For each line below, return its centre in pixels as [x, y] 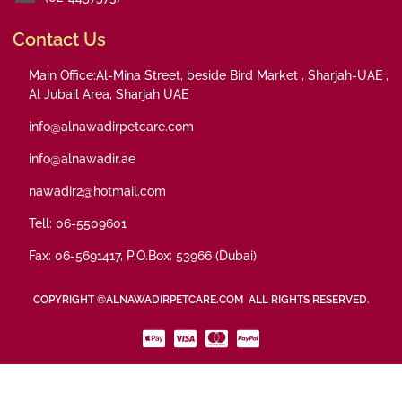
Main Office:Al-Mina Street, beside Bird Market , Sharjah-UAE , [209, 76]
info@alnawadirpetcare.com [111, 127]
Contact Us [59, 40]
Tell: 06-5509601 [78, 224]
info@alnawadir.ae [82, 159]
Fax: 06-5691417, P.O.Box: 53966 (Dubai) [143, 256]
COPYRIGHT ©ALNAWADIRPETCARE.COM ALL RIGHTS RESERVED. [201, 300]
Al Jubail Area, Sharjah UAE [109, 95]
